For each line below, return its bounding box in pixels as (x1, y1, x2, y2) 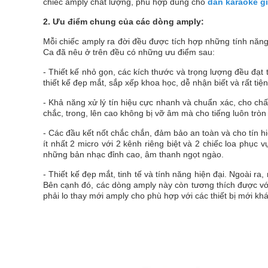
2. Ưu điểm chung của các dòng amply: (43, 17, 204, 26)
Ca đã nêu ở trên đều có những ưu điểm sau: (43, 47, 215, 57)
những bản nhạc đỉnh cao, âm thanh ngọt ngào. (43, 150, 224, 159)
